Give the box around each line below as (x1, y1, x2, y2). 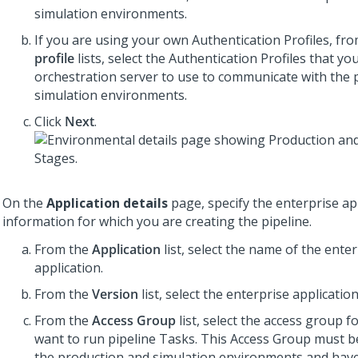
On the (2, 194, 46, 212)
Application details (46, 194, 168, 212)
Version (92, 285, 138, 303)
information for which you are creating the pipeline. (2, 213, 312, 230)
